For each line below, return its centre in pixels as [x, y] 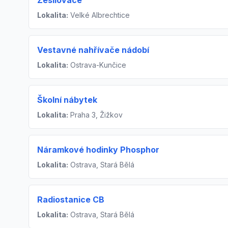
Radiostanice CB [71, 200]
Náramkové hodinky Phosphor [98, 150]
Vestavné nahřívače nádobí [93, 50]
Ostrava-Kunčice [97, 65]
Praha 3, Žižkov [95, 115]
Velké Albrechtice [99, 15]
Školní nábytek [67, 100]
